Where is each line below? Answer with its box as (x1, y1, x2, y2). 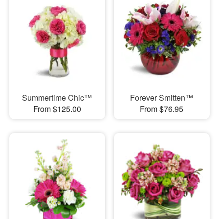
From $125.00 (33, 103, 81, 115)
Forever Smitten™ (130, 92, 194, 104)
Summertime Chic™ (22, 92, 92, 104)
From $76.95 (140, 103, 184, 115)
